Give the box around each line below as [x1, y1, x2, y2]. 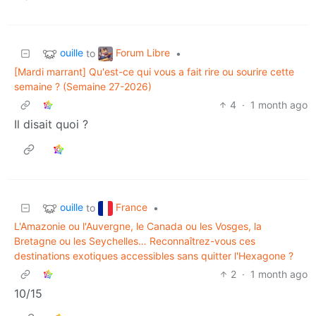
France [116, 201, 147, 214]
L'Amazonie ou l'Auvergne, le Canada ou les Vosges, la [14, 220, 262, 233]
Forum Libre [116, 47, 170, 59]
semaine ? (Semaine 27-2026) [14, 80, 152, 93]
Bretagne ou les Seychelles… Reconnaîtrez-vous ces [14, 235, 255, 248]
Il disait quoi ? [14, 117, 88, 132]
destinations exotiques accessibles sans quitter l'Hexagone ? [14, 250, 293, 262]
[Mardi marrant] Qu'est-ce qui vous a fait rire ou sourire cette [14, 66, 294, 78]
